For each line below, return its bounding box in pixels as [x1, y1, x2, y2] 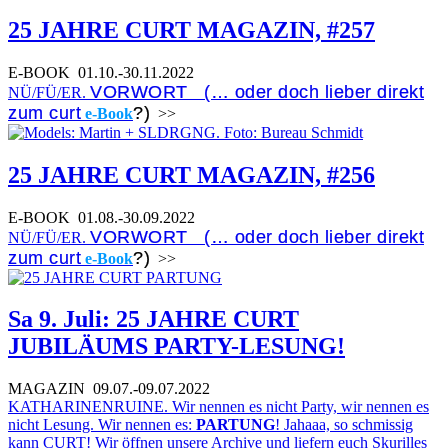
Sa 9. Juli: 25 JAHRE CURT [8, 306, 299, 333]
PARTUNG [196, 416, 275, 434]
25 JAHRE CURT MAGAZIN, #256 [8, 161, 375, 188]
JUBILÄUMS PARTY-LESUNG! [8, 333, 345, 360]
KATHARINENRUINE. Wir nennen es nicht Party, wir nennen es [8, 398, 429, 416]
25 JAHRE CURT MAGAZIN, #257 [8, 16, 375, 43]
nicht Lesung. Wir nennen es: [8, 416, 196, 434]
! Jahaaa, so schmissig [275, 416, 413, 434]
